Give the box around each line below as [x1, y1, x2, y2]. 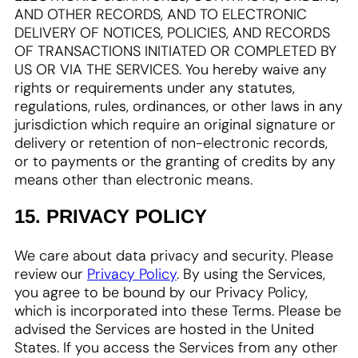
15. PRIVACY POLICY [14, 205, 207, 227]
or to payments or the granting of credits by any [14, 152, 336, 171]
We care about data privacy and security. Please [14, 246, 333, 265]
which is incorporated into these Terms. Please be [14, 301, 341, 320]
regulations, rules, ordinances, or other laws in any [14, 97, 343, 116]
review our [14, 265, 83, 284]
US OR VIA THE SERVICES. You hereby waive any [14, 60, 327, 79]
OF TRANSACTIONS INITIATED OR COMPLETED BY [14, 42, 336, 61]
